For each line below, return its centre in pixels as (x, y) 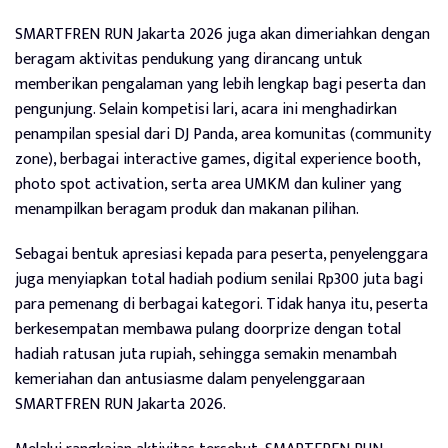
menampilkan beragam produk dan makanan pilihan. (187, 210)
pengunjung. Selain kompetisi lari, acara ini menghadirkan (206, 110)
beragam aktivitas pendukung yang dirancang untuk (188, 60)
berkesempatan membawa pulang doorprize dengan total (208, 330)
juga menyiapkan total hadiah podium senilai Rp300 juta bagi (219, 280)
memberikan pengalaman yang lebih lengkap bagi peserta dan (220, 85)
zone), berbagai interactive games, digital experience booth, (217, 160)
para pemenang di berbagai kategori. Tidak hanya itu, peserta (221, 305)
